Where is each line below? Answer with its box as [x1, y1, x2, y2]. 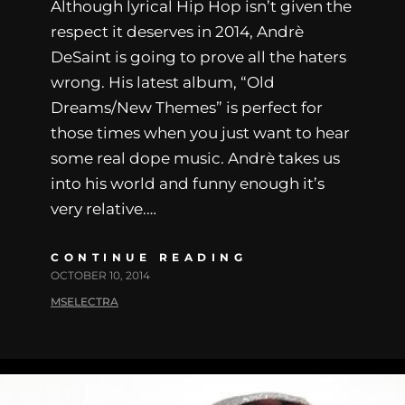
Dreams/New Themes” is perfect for [51, 98, 323, 117]
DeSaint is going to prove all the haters [51, 47, 346, 66]
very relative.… [51, 199, 156, 218]
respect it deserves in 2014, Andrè [51, 22, 304, 41]
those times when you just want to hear [51, 123, 350, 142]
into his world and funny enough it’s [51, 174, 325, 193]
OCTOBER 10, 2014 [51, 268, 150, 282]
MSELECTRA [51, 294, 118, 308]
